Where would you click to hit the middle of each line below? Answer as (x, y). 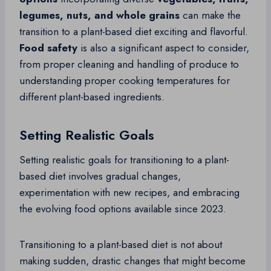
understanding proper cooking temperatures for (125, 81)
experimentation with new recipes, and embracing (129, 193)
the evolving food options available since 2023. (123, 209)
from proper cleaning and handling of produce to (129, 64)
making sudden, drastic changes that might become (132, 261)
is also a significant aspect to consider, (163, 48)
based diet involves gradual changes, (100, 176)
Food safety (48, 48)
